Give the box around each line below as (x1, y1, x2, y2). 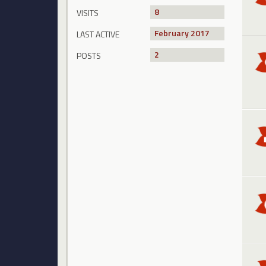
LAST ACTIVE (76, 27, 119, 40)
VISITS (76, 6, 99, 19)
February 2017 (154, 26, 210, 39)
